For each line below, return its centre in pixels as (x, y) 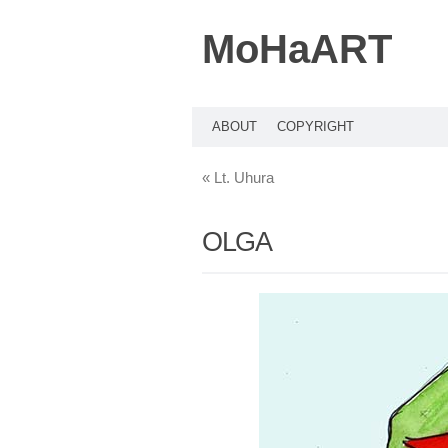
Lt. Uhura (242, 177)
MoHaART (297, 49)
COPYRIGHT (315, 126)
